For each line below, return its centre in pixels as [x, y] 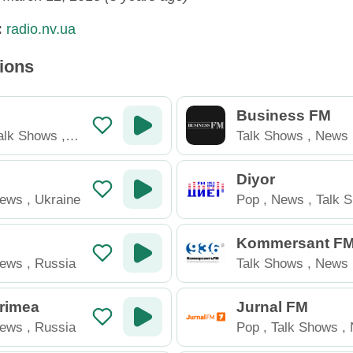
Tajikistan [264, 219]
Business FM [283, 115]
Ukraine [58, 199]
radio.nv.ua [41, 29]
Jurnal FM [272, 307]
